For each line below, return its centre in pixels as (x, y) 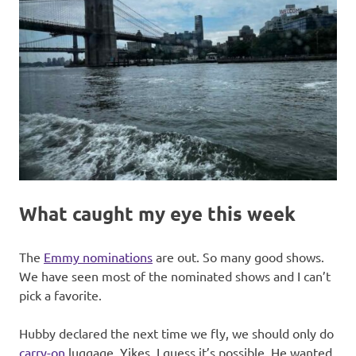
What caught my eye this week (157, 214)
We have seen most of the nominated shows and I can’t (175, 276)
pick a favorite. (60, 295)
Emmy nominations (98, 257)
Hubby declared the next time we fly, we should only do (176, 333)
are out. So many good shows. (238, 257)
